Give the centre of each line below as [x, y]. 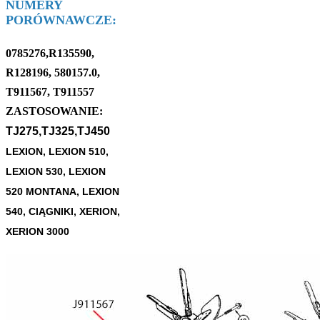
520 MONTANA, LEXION [62, 191]
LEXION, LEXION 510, [57, 151]
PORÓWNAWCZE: [61, 20]
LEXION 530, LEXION [56, 171]
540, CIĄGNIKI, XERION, [63, 211]
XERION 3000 [37, 231]
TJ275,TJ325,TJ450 [58, 131]
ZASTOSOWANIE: [54, 111]
